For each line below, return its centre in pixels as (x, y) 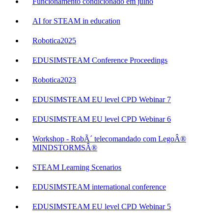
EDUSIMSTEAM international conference (99, 187)
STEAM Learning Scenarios (77, 167)
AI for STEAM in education (76, 21)
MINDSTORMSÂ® (65, 148)
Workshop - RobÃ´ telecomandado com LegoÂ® (109, 139)
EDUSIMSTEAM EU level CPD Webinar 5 (102, 207)
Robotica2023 (54, 80)
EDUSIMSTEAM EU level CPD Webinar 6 (102, 119)
